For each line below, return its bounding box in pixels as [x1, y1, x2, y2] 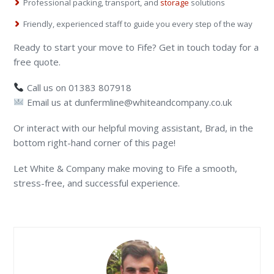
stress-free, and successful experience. [13, 176, 180, 189]
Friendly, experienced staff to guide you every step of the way [23, 18, 253, 29]
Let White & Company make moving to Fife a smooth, [13, 161, 238, 174]
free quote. [13, 55, 61, 68]
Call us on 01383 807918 [24, 81, 131, 94]
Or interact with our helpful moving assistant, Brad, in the [13, 121, 254, 134]
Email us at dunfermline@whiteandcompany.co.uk [24, 95, 232, 108]
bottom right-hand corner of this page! [13, 136, 176, 149]
